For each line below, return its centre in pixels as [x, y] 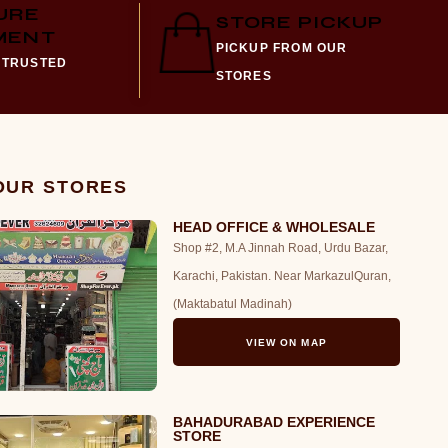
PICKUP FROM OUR [281, 48]
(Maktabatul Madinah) [232, 304]
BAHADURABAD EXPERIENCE [273, 422]
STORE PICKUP [299, 22]
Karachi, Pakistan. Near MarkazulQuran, [281, 276]
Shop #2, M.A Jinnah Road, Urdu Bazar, [280, 248]
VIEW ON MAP [286, 342]
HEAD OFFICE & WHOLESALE [273, 227]
